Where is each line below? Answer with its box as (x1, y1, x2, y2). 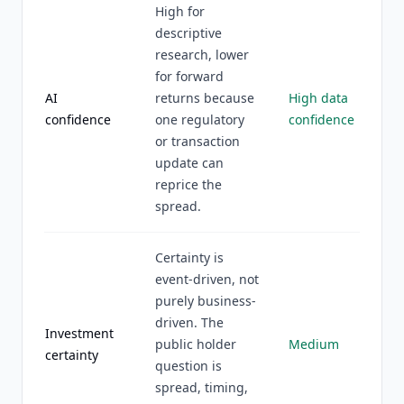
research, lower (155, 46, 249, 63)
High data (289, 89, 348, 106)
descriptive (155, 24, 222, 41)
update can (155, 154, 224, 171)
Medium (289, 335, 339, 353)
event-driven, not (155, 271, 259, 288)
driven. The (155, 314, 224, 331)
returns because (155, 89, 254, 106)
